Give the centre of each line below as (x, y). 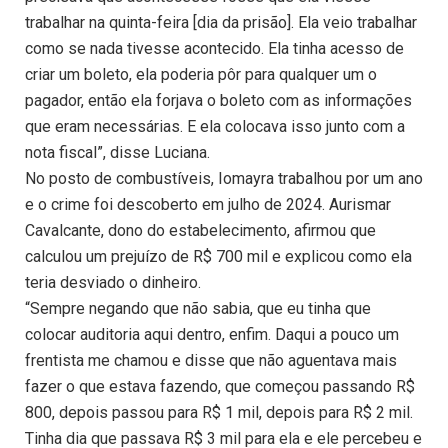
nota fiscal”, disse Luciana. (117, 153)
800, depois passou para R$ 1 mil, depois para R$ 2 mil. (219, 413)
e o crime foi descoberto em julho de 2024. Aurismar (208, 205)
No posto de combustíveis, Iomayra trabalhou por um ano (224, 179)
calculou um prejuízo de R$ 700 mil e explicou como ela (218, 257)
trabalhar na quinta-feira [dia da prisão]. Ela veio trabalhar (221, 23)
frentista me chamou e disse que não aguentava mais (211, 361)
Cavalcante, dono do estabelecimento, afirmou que (200, 231)
